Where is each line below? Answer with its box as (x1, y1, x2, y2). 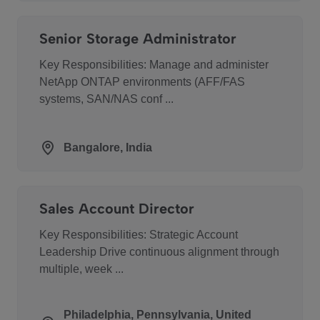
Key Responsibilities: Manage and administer (39, 59, 269, 71)
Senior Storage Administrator (39, 30, 236, 47)
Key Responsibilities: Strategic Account (39, 229, 238, 241)
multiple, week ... (39, 263, 124, 275)
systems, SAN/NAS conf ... (39, 93, 174, 105)
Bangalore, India (64, 141, 152, 154)
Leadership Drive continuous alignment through (39, 246, 279, 258)
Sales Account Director (39, 200, 194, 217)
